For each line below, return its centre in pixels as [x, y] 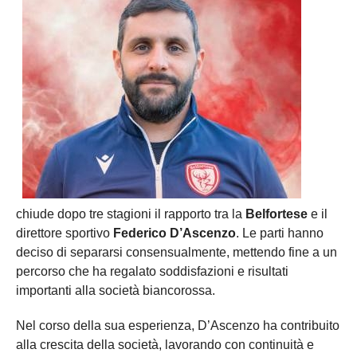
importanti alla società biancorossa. [116, 290]
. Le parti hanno [280, 233]
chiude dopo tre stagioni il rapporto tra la [131, 214]
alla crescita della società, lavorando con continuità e [165, 344]
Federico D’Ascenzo [175, 233]
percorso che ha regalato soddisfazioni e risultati [152, 271]
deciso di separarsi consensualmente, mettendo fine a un [177, 252]
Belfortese [277, 214]
